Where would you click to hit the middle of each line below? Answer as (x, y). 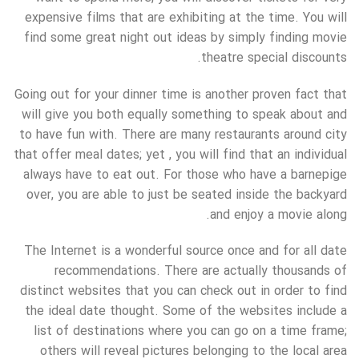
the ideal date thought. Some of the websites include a (186, 312)
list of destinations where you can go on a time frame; (190, 332)
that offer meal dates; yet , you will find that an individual (180, 155)
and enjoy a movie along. (278, 215)
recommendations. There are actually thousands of (201, 272)
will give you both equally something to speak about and (184, 115)
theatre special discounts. (274, 58)
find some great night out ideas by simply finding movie (186, 38)
